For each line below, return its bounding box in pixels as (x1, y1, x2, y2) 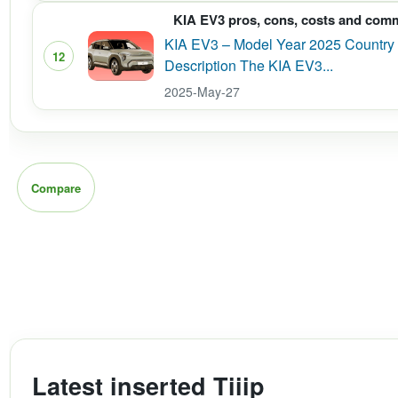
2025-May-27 (164, 83, 240, 100)
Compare (31, 179, 81, 196)
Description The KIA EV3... (164, 55, 333, 76)
